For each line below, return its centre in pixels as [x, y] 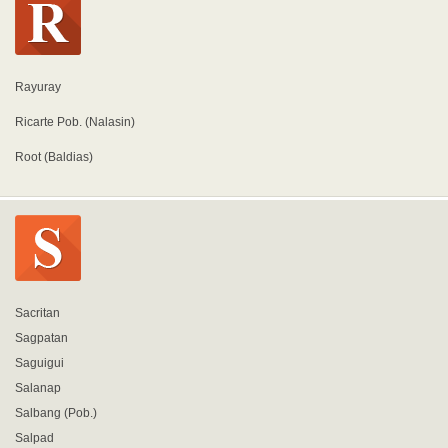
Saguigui [39, 363]
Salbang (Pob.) [56, 413]
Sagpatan [41, 338]
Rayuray [38, 87]
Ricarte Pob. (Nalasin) [75, 122]
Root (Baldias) [54, 157]
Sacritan [37, 313]
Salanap [38, 388]
